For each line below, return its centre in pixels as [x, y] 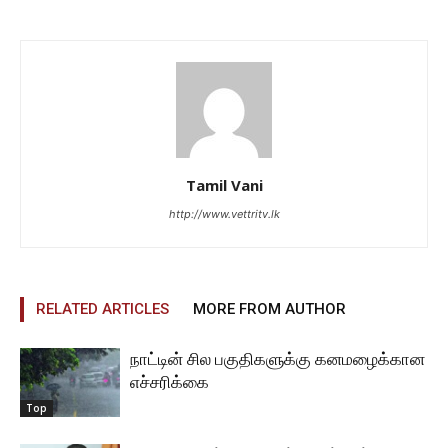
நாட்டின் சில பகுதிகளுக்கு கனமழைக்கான [277, 359]
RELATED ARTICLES [102, 309]
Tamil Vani [224, 185]
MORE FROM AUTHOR [269, 309]
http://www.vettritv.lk [224, 214]
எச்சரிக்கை [169, 382]
